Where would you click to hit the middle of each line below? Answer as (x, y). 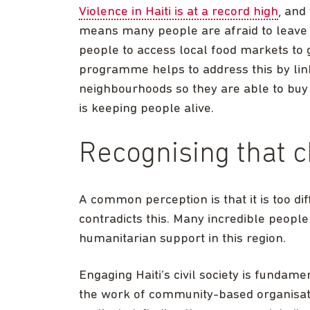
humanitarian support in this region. (182, 239)
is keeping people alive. (146, 109)
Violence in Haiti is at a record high (179, 12)
